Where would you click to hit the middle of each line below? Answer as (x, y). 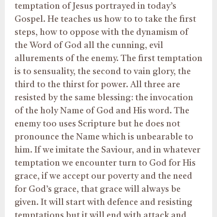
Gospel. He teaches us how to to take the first (105, 20)
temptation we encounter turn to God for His (105, 163)
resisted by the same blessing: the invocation (104, 98)
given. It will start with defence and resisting (103, 203)
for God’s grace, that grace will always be (98, 190)
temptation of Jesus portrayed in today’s (95, 7)
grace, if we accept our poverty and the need (103, 177)
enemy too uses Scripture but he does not (97, 124)
